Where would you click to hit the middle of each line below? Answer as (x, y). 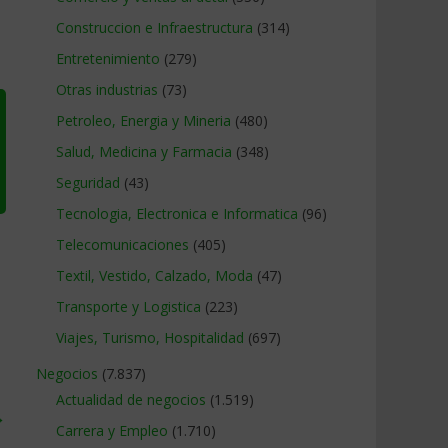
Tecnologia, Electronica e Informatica (177, 213)
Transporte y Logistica (128, 306)
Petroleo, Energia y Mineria (143, 120)
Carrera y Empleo (112, 430)
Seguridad (88, 182)
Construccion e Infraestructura (154, 27)
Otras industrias (107, 89)
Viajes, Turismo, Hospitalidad (150, 337)
